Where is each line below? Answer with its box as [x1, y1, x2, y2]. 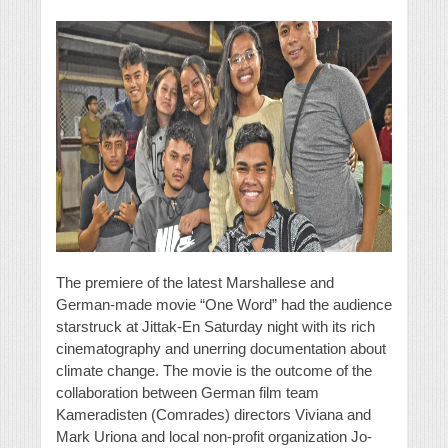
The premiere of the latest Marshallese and [56, 274, 334, 292]
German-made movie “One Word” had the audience [56, 296, 392, 314]
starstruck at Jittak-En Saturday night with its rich [56, 318, 375, 336]
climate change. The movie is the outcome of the [56, 362, 372, 380]
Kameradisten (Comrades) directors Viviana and [56, 406, 371, 424]
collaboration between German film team [56, 384, 319, 402]
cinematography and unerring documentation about [56, 340, 386, 358]
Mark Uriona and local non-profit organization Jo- [56, 428, 372, 446]
